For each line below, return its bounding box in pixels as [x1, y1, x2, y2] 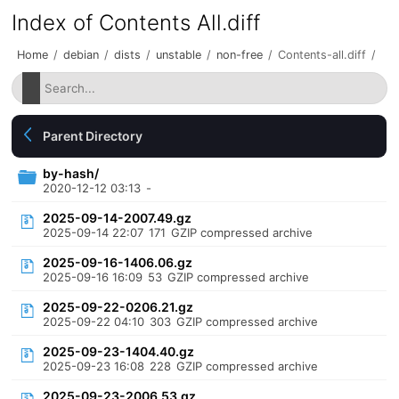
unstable [156, 48, 202, 61]
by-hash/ [43, 166, 100, 181]
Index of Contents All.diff [12, 10, 261, 36]
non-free [216, 48, 264, 61]
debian [63, 48, 100, 61]
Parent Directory [43, 128, 143, 143]
